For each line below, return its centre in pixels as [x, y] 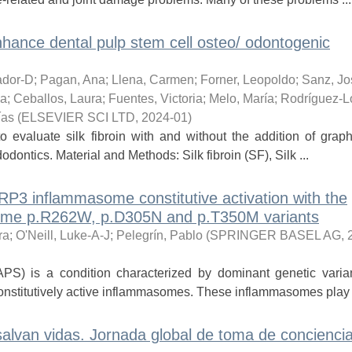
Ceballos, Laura [57, 99]
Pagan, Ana [72, 80]
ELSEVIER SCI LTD [78, 117]
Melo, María [241, 99]
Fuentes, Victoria [155, 99]
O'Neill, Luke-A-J [62, 235]
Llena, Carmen [152, 80]
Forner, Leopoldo [247, 80]
